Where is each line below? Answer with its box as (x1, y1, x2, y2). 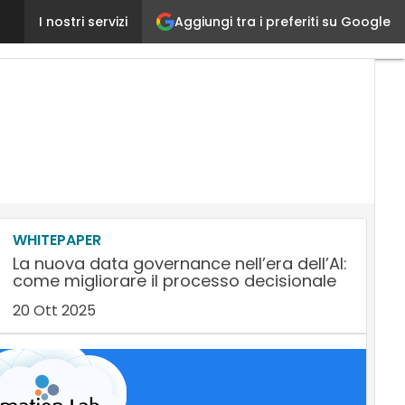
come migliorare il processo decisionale (12, 269, 336, 292)
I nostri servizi (39, 13, 127, 31)
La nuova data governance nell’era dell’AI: (12, 252, 347, 275)
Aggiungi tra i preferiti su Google (174, 12, 391, 31)
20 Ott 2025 (12, 300, 96, 321)
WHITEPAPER (12, 230, 101, 250)
